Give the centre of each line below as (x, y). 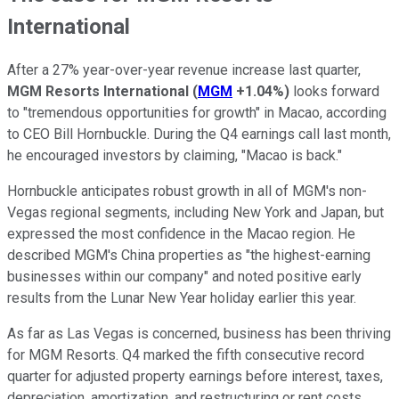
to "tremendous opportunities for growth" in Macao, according (197, 113)
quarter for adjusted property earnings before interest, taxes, (195, 377)
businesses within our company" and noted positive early (184, 277)
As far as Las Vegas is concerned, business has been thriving (199, 334)
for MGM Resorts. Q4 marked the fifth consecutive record (186, 355)
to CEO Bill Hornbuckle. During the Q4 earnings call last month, (199, 134)
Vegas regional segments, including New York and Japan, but (195, 213)
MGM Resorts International (98, 92)
